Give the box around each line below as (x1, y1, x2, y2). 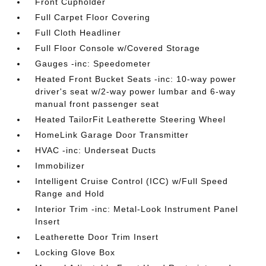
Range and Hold (35, 189, 105, 198)
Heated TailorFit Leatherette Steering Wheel (35, 115, 226, 124)
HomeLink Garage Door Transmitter (35, 130, 189, 140)
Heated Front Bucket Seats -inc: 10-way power (35, 74, 237, 84)
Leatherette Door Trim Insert (35, 232, 159, 242)
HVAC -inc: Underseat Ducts (35, 145, 157, 155)
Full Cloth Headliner (35, 28, 122, 37)
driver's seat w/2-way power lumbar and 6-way (35, 87, 236, 96)
